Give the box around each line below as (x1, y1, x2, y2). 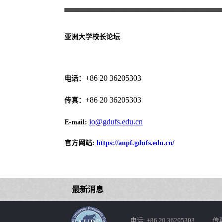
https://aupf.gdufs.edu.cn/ (97, 139, 174, 147)
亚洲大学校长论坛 (64, 33, 120, 41)
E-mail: (64, 118, 87, 126)
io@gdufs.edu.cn (89, 117, 143, 126)
